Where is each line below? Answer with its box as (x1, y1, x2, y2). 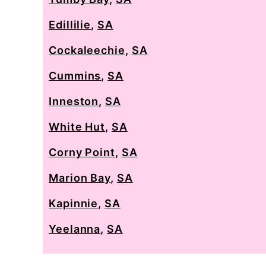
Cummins (49, 69, 102, 82)
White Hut (49, 121, 106, 133)
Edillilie (49, 18, 91, 31)
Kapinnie (49, 197, 99, 210)
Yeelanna (49, 223, 101, 235)
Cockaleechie (49, 44, 125, 56)
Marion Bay (49, 172, 111, 184)
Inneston (49, 95, 99, 107)
